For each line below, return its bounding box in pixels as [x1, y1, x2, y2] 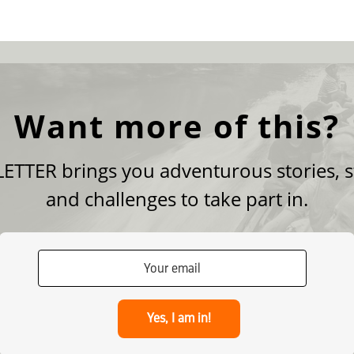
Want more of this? [14, 104, 340, 149]
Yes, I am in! [147, 311, 212, 326]
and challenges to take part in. [46, 186, 308, 213]
